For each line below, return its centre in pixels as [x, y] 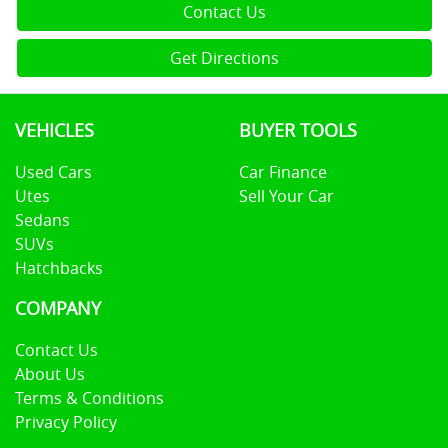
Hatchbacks [59, 267]
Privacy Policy [66, 421]
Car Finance [283, 171]
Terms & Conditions [89, 397]
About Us [50, 373]
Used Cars [53, 171]
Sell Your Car [286, 195]
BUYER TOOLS [298, 130]
